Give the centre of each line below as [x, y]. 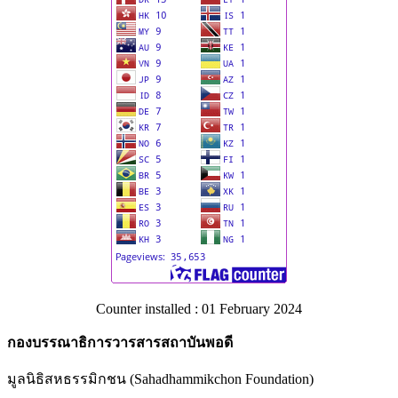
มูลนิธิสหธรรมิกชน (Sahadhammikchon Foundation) [160, 379]
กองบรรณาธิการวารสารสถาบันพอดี [120, 343]
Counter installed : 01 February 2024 [199, 309]
